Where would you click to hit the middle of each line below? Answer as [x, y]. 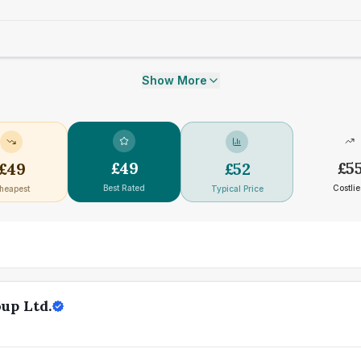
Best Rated [124, 188]
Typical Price [237, 189]
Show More [174, 80]
